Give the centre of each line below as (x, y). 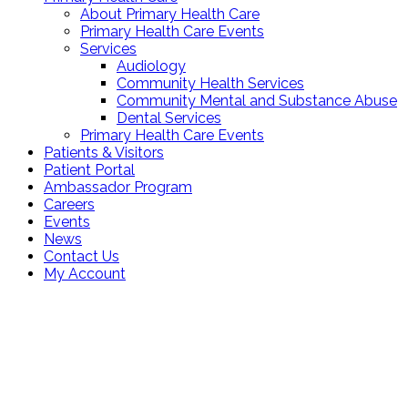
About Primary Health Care (170, 14)
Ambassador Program (118, 187)
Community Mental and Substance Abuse (257, 100)
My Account (85, 273)
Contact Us (82, 256)
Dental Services (169, 117)
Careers (69, 204)
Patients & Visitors (104, 152)
